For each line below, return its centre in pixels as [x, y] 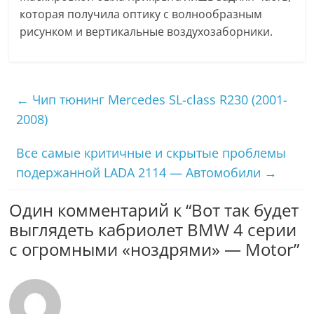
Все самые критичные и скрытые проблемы [151, 153]
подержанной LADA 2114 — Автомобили [141, 173]
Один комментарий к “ [101, 210]
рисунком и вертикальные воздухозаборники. [146, 32]
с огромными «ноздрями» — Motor [152, 250]
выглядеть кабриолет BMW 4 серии [153, 230]
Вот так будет [245, 210]
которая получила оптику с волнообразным [141, 14]
